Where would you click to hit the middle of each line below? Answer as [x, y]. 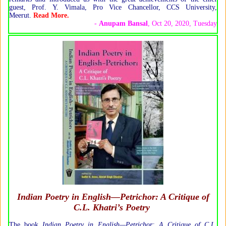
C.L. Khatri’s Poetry [112, 207]
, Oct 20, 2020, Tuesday [182, 23]
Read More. [51, 15]
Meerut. [21, 15]
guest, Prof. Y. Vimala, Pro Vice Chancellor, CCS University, [113, 7]
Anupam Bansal [123, 23]
